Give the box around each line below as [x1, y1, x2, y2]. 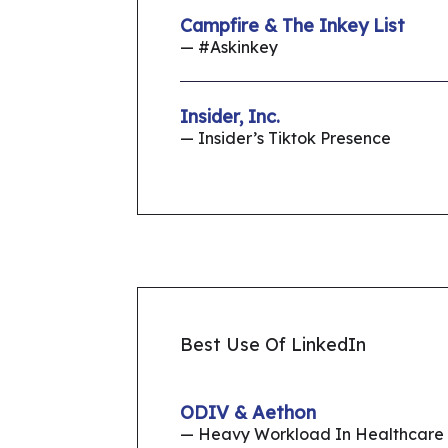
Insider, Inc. [180, 105, 280, 129]
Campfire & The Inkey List [180, 14, 405, 38]
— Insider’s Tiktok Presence [180, 128, 391, 149]
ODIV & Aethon [180, 401, 316, 425]
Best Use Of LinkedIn [180, 333, 366, 357]
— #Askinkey [180, 37, 278, 58]
